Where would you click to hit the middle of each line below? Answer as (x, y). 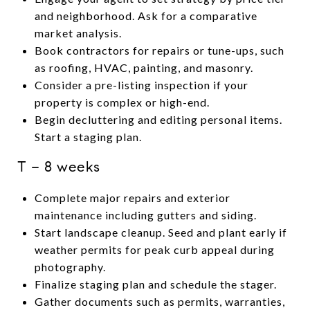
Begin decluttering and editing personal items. (158, 119)
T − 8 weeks (59, 166)
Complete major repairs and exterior (132, 197)
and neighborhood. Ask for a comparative (146, 15)
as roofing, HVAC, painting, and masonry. (144, 67)
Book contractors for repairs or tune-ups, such (159, 50)
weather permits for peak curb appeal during (154, 249)
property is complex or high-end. (122, 102)
